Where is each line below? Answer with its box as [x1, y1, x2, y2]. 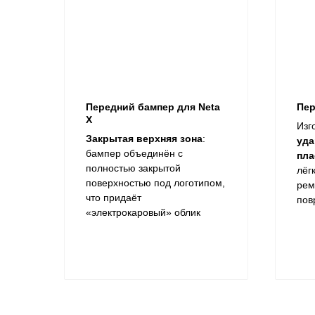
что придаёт [86, 192, 141, 204]
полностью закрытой [86, 162, 181, 174]
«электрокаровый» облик [86, 207, 200, 219]
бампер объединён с [86, 148, 183, 160]
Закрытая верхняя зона [86, 133, 202, 145]
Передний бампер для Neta [86, 101, 220, 113]
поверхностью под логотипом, [86, 177, 225, 189]
